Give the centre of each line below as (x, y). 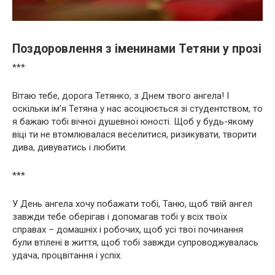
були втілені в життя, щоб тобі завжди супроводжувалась (135, 243)
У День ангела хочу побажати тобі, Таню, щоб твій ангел (132, 204)
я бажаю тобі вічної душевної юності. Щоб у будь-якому (133, 122)
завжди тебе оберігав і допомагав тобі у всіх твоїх (120, 217)
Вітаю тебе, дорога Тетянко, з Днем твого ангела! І (121, 96)
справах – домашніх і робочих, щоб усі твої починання (128, 230)
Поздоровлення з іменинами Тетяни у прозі (137, 49)
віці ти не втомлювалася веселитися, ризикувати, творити (134, 135)
